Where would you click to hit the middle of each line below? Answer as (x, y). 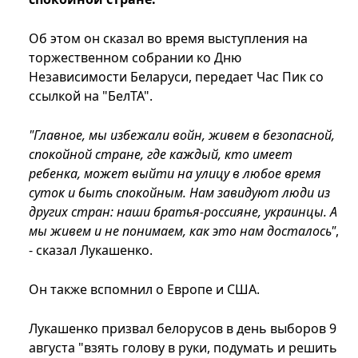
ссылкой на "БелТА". (91, 96)
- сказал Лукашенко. (91, 251)
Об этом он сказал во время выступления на (168, 39)
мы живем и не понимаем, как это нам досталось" (182, 231)
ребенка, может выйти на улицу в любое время (175, 174)
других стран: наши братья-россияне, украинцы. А (183, 212)
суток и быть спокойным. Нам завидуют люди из (179, 193)
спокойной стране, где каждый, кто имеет (161, 155)
